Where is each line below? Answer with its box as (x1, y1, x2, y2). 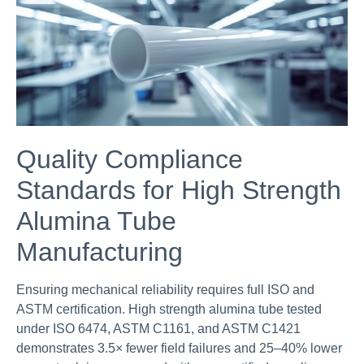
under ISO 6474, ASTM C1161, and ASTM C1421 (16, 321, 301, 336)
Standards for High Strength (16, 175, 341, 205)
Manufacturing (16, 236, 183, 266)
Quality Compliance (16, 144, 243, 174)
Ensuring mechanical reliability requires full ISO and (16, 282, 314, 297)
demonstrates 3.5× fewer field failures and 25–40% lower (16, 340, 342, 355)
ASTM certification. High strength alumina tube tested (16, 301, 322, 316)
